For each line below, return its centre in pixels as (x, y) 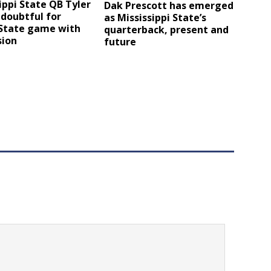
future (120, 41)
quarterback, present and (167, 29)
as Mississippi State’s (155, 17)
